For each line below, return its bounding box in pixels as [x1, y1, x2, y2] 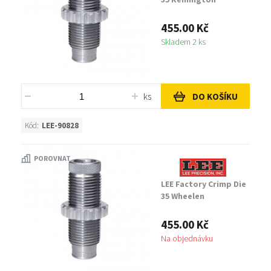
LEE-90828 [42, 120, 79, 131]
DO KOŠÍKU [192, 90, 238, 102]
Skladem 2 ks [161, 36, 206, 47]
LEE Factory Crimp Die [161, 178, 246, 189]
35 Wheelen [161, 191, 204, 201]
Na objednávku [161, 233, 213, 244]
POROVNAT [34, 154, 71, 163]
